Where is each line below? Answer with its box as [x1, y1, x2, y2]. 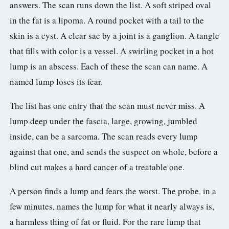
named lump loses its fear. [10, 75, 103, 87]
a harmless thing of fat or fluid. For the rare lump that [10, 215, 201, 227]
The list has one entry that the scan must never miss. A [10, 99, 205, 111]
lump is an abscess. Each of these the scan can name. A [10, 60, 208, 72]
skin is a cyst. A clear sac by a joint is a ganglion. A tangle [10, 29, 219, 41]
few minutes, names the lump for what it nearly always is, [10, 200, 214, 212]
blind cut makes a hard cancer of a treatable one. [10, 161, 185, 173]
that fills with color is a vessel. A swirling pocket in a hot [10, 44, 214, 57]
